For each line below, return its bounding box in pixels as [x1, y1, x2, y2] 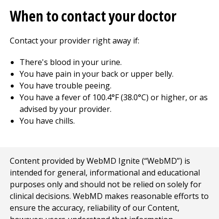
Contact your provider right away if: [10, 35, 139, 46]
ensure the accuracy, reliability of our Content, [10, 202, 179, 213]
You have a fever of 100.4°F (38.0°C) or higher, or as [20, 92, 208, 103]
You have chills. [20, 115, 75, 126]
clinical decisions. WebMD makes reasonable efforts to [10, 191, 209, 201]
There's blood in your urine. [20, 57, 122, 67]
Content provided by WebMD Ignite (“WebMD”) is [10, 155, 190, 166]
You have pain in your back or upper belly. [20, 68, 174, 79]
